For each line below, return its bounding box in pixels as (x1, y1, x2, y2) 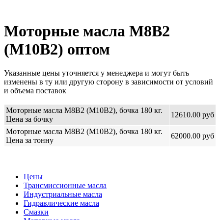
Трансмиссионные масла (24, 181, 107, 190)
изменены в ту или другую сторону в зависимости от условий (4, 78, 213, 86)
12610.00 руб (171, 110, 214, 119)
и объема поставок (4, 86, 66, 95)
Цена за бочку (6, 115, 53, 124)
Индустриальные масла (24, 190, 102, 199)
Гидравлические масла (24, 199, 99, 208)
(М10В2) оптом (4, 40, 110, 58)
